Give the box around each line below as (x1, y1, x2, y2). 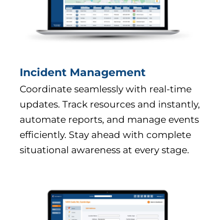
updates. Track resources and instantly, (20, 99, 200, 110)
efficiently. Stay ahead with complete (20, 129, 191, 141)
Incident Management (20, 66, 146, 80)
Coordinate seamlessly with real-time (20, 83, 192, 95)
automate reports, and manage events (20, 114, 199, 126)
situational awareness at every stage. (20, 144, 189, 156)
